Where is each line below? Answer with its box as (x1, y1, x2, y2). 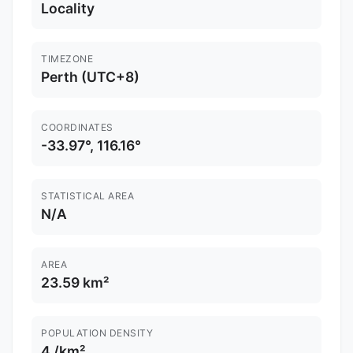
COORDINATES (41, 121, 113, 134)
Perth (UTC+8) (41, 69, 139, 86)
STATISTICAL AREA (41, 190, 134, 203)
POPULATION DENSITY (41, 327, 153, 340)
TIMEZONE (41, 53, 93, 65)
